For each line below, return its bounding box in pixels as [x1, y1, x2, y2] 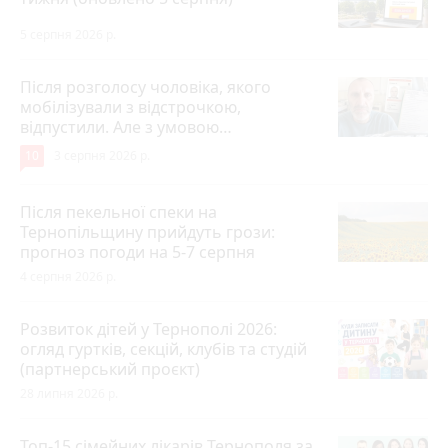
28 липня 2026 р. [20, 384, 118, 402]
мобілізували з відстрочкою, [20, 95, 241, 118]
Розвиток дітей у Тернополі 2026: [20, 317, 277, 340]
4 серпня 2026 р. [20, 267, 116, 285]
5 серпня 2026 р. [20, 25, 116, 43]
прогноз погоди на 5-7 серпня [20, 240, 255, 263]
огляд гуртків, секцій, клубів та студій [20, 337, 307, 360]
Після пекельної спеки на [20, 200, 217, 223]
